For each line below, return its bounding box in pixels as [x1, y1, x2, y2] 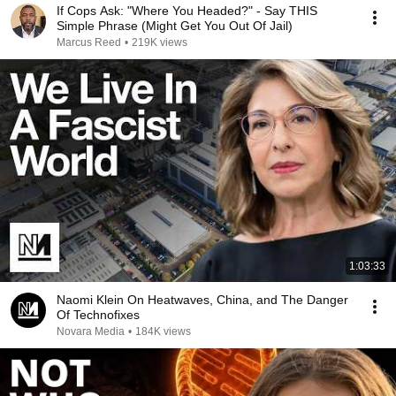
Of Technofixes [57, 308, 140, 322]
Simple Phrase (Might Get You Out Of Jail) [57, 19, 293, 33]
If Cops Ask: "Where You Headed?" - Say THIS [57, 4, 317, 18]
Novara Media [57, 325, 125, 338]
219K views [132, 36, 187, 49]
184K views [135, 325, 191, 338]
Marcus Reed [57, 36, 121, 49]
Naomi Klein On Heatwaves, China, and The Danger [57, 293, 348, 307]
